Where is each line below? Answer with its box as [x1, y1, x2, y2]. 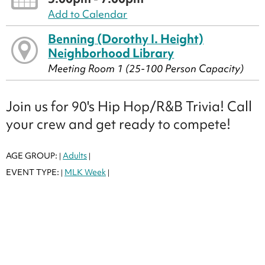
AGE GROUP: [6, 150, 59, 161]
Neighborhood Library [48, 45, 174, 62]
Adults [63, 150, 87, 161]
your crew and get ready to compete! [6, 115, 231, 133]
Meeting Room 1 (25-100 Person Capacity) [48, 62, 244, 76]
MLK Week [64, 167, 106, 178]
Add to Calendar [48, 7, 128, 21]
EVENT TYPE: [6, 167, 61, 178]
